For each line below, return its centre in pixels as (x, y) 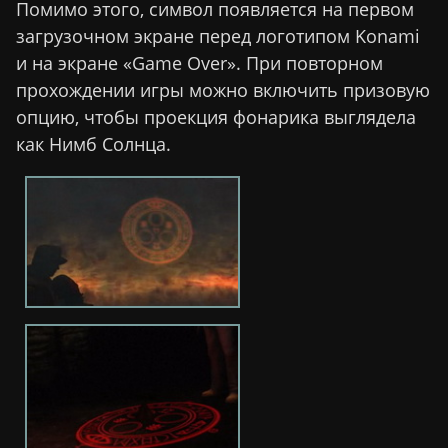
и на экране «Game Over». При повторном (199, 62)
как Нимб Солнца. (93, 143)
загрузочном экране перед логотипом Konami (218, 35)
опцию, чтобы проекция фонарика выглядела (216, 116)
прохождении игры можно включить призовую (223, 89)
